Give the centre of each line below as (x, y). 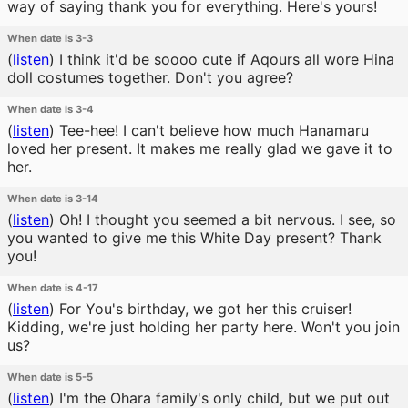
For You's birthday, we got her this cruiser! (203, 309)
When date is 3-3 (50, 38)
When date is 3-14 (53, 199)
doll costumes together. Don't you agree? (150, 77)
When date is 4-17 (53, 288)
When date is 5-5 (50, 377)
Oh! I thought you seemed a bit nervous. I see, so (225, 219)
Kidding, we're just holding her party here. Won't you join (204, 327)
